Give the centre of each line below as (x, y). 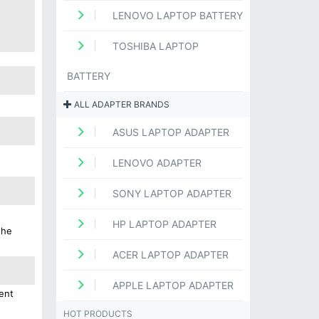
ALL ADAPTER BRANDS (120, 105)
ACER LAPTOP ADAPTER (169, 255)
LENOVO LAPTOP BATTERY (176, 16)
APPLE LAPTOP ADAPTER (171, 286)
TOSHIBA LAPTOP (154, 46)
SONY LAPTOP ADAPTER (170, 194)
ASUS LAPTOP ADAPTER (169, 132)
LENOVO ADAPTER (155, 163)
